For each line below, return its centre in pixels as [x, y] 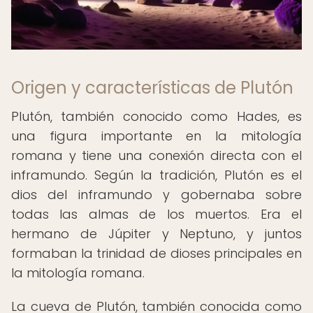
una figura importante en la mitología [156, 136]
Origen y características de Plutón [152, 88]
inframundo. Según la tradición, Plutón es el [156, 175]
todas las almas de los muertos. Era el [156, 214]
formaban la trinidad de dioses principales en [156, 253]
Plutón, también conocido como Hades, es [156, 116]
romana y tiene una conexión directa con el [156, 155]
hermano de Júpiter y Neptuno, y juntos [156, 234]
